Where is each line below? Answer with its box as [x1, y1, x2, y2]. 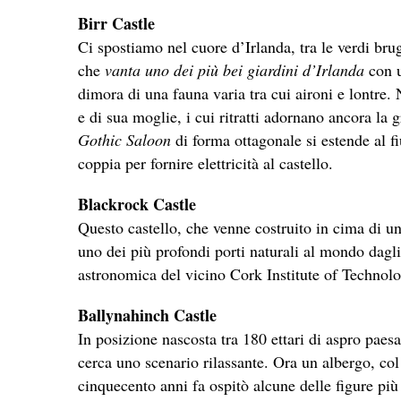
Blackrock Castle [78, 192, 196, 216]
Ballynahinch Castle [78, 303, 217, 327]
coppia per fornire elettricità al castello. [78, 151, 333, 174]
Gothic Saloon [78, 128, 171, 150]
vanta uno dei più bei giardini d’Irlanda [100, 58, 364, 81]
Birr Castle [78, 11, 155, 35]
